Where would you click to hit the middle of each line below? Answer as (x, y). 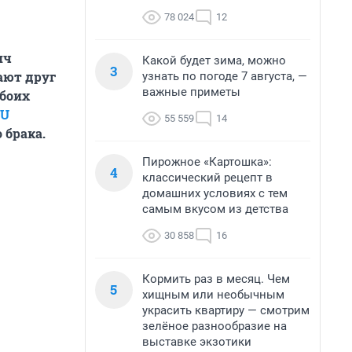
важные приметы (191, 92)
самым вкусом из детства (215, 209)
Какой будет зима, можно (214, 60)
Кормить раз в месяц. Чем (216, 279)
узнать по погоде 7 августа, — (225, 76)
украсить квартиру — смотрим (226, 310)
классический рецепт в (207, 178)
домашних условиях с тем (215, 193)
